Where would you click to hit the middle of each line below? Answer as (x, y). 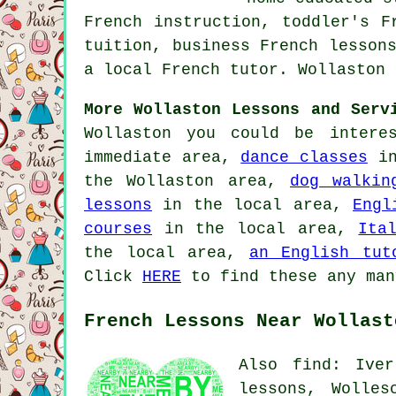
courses (118, 228)
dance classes (304, 157)
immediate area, (163, 157)
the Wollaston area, (187, 181)
